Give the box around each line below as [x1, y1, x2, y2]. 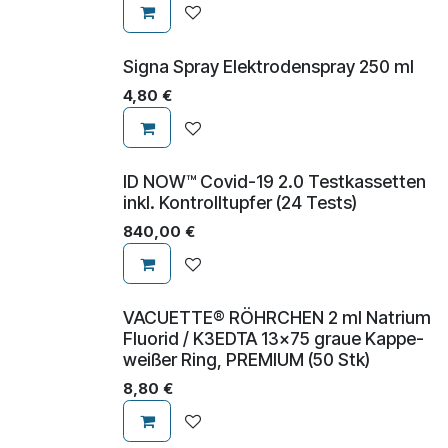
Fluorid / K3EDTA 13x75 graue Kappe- [123, 327, 424, 349]
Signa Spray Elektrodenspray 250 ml [123, 55, 414, 77]
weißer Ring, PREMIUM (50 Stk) [123, 348, 370, 370]
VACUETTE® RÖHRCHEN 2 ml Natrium [123, 306, 431, 328]
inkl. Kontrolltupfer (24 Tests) [123, 191, 357, 213]
